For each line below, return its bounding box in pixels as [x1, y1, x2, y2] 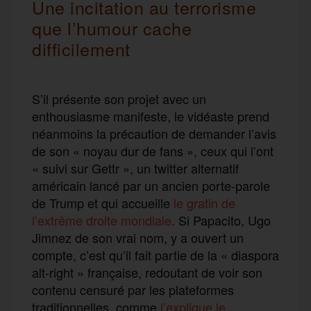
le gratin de [174, 193, 235, 212]
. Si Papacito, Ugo [171, 210, 271, 229]
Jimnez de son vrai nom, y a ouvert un [32, 228, 244, 246]
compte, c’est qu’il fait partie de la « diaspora [32, 245, 279, 264]
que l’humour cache [32, 15, 192, 40]
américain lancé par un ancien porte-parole [32, 176, 270, 194]
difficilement [32, 35, 131, 61]
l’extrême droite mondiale [32, 210, 171, 229]
